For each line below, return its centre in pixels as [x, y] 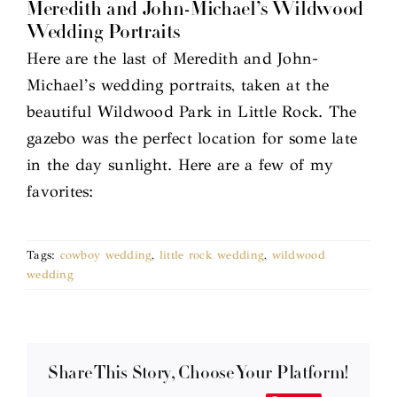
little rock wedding [212, 256]
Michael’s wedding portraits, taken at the [178, 86]
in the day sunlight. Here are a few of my [180, 165]
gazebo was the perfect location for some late [192, 139]
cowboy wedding [106, 256]
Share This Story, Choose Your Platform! [198, 374]
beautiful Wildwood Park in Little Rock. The [192, 112]
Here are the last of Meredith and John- [173, 59]
